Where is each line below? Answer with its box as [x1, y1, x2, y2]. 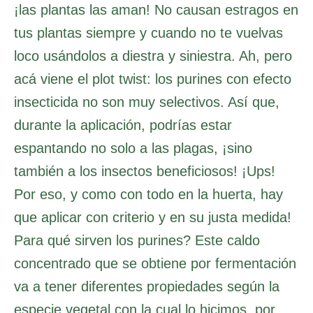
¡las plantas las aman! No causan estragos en [14, 1, 298, 17]
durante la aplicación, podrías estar [14, 117, 232, 133]
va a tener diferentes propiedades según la [14, 278, 279, 294]
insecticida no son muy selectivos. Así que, [14, 94, 279, 110]
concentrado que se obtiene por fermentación [14, 255, 296, 271]
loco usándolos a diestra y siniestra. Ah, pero [14, 48, 292, 64]
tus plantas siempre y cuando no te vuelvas [14, 24, 283, 41]
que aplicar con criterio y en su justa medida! [14, 209, 291, 225]
